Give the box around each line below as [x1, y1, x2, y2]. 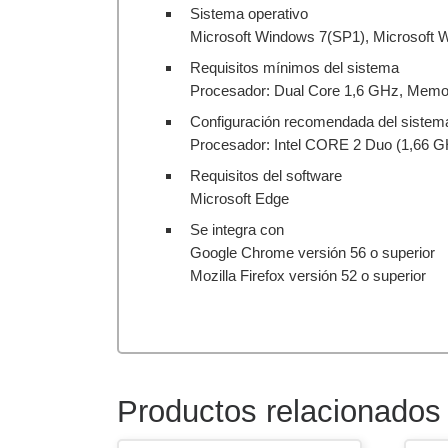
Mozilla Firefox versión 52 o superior [190, 267, 426, 285]
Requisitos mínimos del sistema [190, 59, 399, 77]
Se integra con [190, 221, 284, 239]
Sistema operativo [190, 5, 308, 23]
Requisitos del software [190, 167, 342, 185]
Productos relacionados [117, 394, 441, 430]
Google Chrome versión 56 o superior [190, 244, 435, 262]
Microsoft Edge [190, 190, 289, 208]
